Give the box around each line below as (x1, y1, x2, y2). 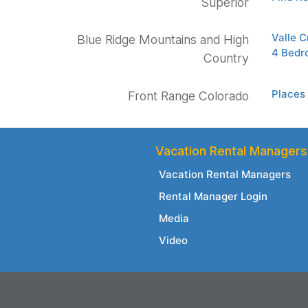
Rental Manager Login (158, 190, 267, 203)
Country (203, 51, 249, 66)
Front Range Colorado (128, 88, 249, 103)
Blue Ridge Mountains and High (77, 32, 249, 47)
